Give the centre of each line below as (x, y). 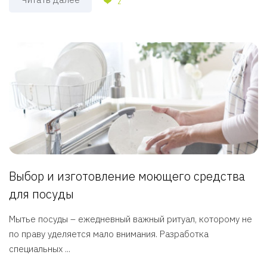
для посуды (41, 194)
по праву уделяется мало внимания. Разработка (109, 234)
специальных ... (40, 249)
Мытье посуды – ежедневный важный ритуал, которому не (131, 219)
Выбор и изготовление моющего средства (127, 176)
